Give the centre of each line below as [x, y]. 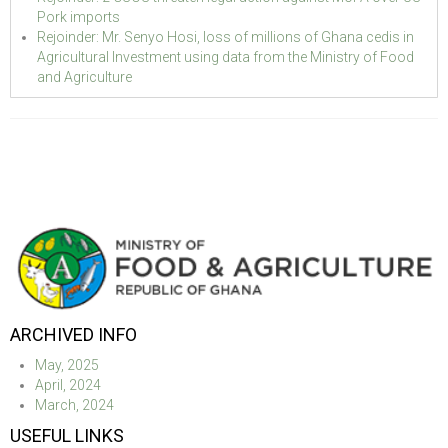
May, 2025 [67, 364]
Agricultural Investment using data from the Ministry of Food [225, 56]
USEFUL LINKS [67, 435]
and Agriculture [84, 76]
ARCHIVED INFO [73, 334]
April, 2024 [68, 384]
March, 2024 [74, 404]
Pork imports [78, 16]
